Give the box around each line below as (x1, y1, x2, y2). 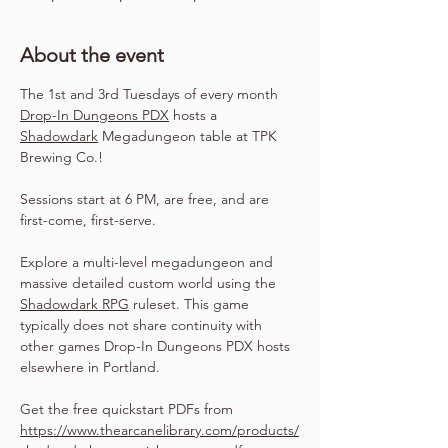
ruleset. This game (129, 295, 253, 313)
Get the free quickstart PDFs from (20, 400, 237, 418)
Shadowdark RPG (20, 295, 129, 313)
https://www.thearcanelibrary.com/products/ (20, 421, 299, 439)
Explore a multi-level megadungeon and (20, 253, 277, 271)
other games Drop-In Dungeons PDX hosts (20, 337, 294, 355)
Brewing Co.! (20, 148, 103, 166)
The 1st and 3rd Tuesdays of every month (20, 85, 282, 103)
